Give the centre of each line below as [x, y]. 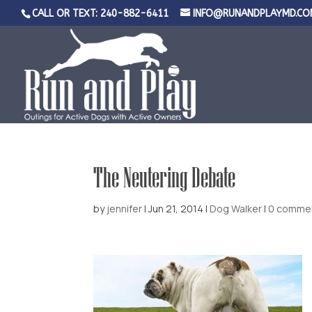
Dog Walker [236, 209]
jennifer [125, 209]
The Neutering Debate [165, 177]
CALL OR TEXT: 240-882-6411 [100, 13]
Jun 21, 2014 [176, 209]
